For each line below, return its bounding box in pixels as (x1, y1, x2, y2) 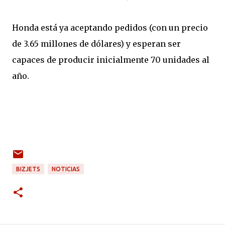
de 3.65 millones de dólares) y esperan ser (12, 39, 181, 49)
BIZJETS (16, 166, 40, 172)
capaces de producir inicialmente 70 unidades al (12, 55, 209, 65)
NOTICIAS (52, 166, 80, 172)
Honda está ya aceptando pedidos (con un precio (12, 23, 208, 33)
